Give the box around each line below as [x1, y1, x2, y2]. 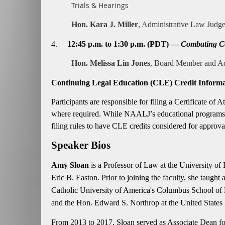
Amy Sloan [51, 161, 89, 169]
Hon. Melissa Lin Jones [71, 59, 150, 67]
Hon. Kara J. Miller [71, 20, 138, 29]
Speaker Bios [51, 139, 110, 151]
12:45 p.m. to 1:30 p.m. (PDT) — [67, 40, 181, 48]
